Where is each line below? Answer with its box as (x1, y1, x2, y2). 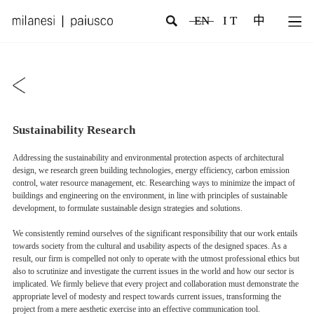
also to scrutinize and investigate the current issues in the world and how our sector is (12, 266, 294, 276)
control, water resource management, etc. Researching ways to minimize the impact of (12, 177, 295, 188)
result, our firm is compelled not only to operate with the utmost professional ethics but (12, 253, 299, 264)
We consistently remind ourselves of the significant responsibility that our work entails (12, 228, 298, 238)
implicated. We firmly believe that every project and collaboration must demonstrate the (12, 278, 299, 289)
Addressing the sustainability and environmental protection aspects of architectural (12, 152, 284, 163)
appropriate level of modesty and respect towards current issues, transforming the (12, 291, 281, 301)
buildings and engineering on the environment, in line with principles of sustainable (12, 190, 287, 200)
